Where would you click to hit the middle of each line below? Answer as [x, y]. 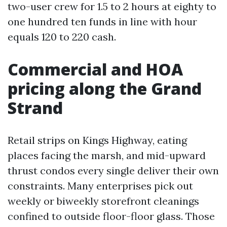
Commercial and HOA [95, 69]
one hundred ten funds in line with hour [102, 22]
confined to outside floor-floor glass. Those [111, 216]
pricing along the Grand [105, 88]
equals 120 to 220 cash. [62, 37]
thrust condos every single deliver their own [113, 171]
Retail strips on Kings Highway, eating [97, 140]
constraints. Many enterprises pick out [100, 186]
